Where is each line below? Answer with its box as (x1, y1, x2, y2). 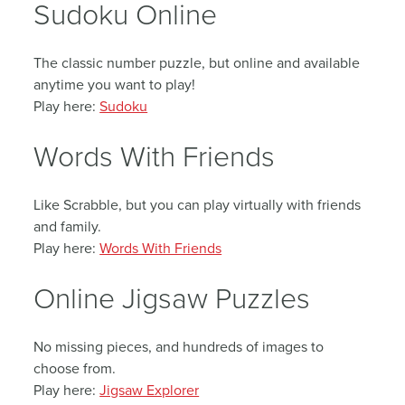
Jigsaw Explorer (99, 380, 200, 401)
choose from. (33, 358, 117, 380)
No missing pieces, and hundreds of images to (33, 336, 325, 358)
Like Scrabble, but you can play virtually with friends (33, 194, 362, 216)
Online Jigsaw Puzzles (33, 276, 311, 320)
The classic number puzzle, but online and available (33, 52, 361, 74)
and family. (33, 216, 102, 238)
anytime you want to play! (33, 74, 196, 96)
